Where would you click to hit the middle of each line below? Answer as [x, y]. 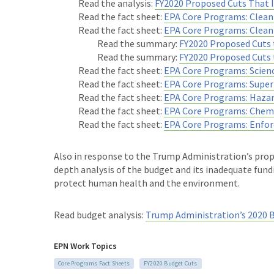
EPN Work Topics [85, 246]
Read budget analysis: [100, 215]
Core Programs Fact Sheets [94, 263]
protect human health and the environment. [147, 183]
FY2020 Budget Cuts [171, 263]
